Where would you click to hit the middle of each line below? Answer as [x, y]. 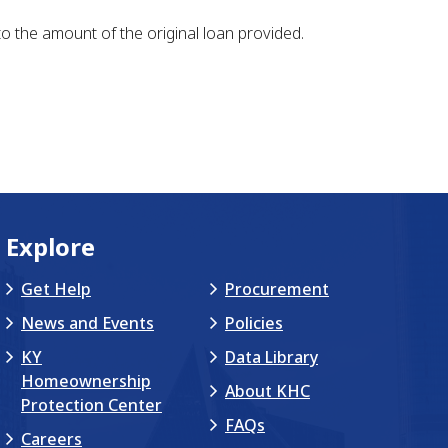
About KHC [267, 391]
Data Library [271, 357]
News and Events [87, 323]
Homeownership [85, 381]
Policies [253, 323]
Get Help [55, 289]
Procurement [276, 289]
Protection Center [91, 405]
